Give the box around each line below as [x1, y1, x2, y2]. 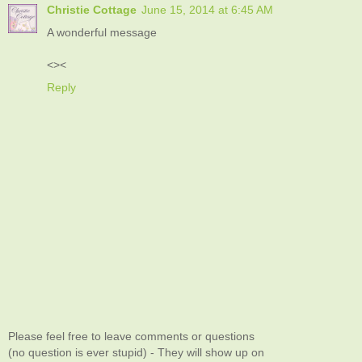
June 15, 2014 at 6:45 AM [141, 3, 273, 17]
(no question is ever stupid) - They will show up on [8, 345, 264, 359]
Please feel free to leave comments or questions [8, 329, 255, 343]
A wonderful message [47, 26, 157, 40]
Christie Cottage [47, 3, 137, 17]
